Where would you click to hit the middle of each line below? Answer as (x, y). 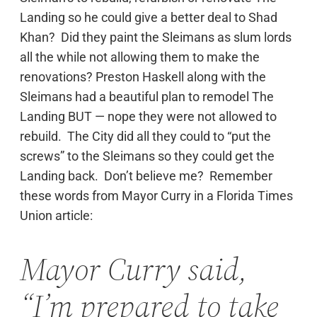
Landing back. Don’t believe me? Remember (146, 175)
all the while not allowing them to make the (140, 57)
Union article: (56, 215)
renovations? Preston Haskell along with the (143, 76)
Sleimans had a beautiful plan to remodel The (147, 96)
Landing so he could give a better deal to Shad (149, 17)
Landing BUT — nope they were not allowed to (148, 116)
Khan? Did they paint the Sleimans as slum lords (156, 37)
